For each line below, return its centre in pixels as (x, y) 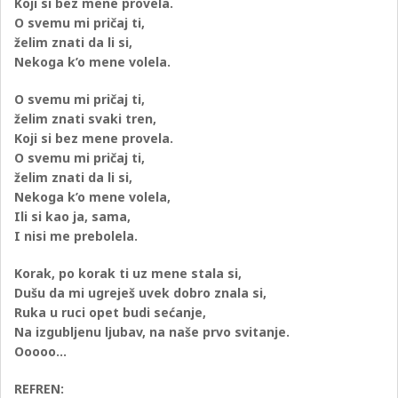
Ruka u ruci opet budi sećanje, (111, 312)
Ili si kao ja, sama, (73, 216)
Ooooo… (41, 351)
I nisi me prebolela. (76, 236)
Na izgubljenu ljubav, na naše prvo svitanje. (152, 332)
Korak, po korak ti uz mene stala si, (128, 273)
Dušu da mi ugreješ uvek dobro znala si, (141, 293)
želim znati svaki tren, (86, 119)
